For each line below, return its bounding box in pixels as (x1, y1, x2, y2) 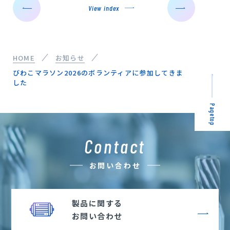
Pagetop (208, 103, 217, 126)
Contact (84, 135, 146, 157)
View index (88, 3, 120, 12)
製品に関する (71, 197, 123, 208)
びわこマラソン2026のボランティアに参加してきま (12, 67, 184, 78)
